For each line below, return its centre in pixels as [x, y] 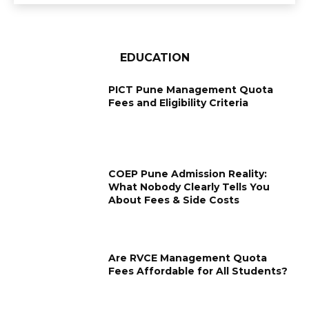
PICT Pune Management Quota [191, 90]
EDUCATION [154, 58]
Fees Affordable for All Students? [198, 271]
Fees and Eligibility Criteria [179, 103]
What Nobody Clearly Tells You [189, 187]
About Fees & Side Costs [174, 200]
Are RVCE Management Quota [188, 258]
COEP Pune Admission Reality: [188, 174]
